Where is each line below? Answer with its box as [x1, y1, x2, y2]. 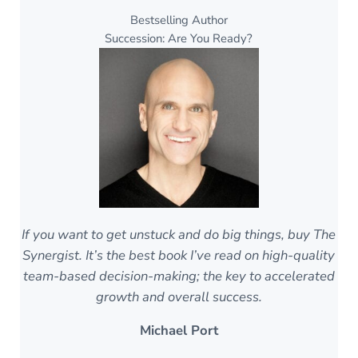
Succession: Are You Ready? [105, 30, 253, 47]
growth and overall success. [95, 288, 262, 307]
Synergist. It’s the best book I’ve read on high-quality [22, 246, 336, 265]
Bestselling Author [129, 12, 228, 29]
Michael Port [139, 321, 218, 340]
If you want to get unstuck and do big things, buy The [22, 225, 336, 245]
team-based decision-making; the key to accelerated [22, 267, 335, 286]
